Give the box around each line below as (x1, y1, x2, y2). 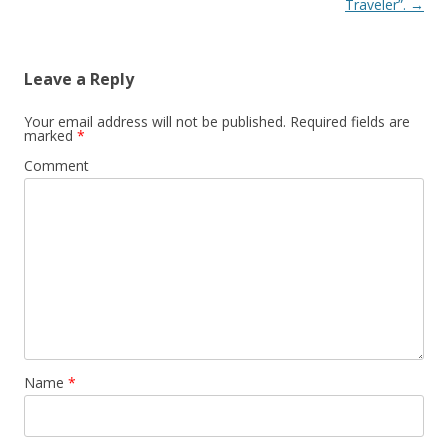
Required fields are (286, 112, 410, 132)
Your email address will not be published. (24, 112, 286, 132)
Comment (24, 156, 89, 176)
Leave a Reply (24, 68, 134, 91)
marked (24, 126, 77, 146)
